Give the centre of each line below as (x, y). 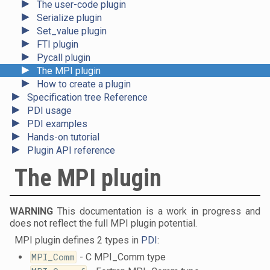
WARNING (31, 212)
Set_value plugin (72, 31)
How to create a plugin (84, 84)
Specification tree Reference (87, 98)
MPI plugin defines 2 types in (78, 240)
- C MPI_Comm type (122, 257)
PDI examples (57, 124)
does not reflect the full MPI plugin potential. (103, 224)
